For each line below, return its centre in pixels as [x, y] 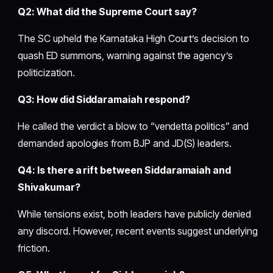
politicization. [46, 73]
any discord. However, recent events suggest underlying [138, 231]
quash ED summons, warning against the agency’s [125, 56]
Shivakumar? [49, 187]
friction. [34, 248]
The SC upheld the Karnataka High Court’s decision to [133, 39]
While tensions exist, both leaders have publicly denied [134, 214]
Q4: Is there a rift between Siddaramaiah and [125, 170]
